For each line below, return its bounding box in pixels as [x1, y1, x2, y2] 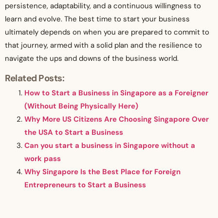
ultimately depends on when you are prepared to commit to [5, 27, 209, 37]
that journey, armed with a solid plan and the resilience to [5, 40, 202, 51]
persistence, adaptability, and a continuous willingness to [5, 1, 201, 11]
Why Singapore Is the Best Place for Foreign [24, 167, 181, 177]
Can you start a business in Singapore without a [24, 141, 195, 151]
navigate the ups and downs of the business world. [5, 54, 179, 64]
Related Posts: [5, 72, 64, 85]
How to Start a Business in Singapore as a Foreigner [24, 88, 208, 98]
